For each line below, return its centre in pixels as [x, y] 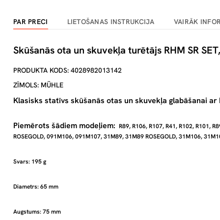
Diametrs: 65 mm [36, 187]
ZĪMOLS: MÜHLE [38, 85]
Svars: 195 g [30, 162]
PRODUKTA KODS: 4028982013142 [68, 70]
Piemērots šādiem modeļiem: [65, 125]
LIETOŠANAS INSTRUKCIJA [111, 22]
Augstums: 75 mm [37, 212]
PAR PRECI [31, 22]
